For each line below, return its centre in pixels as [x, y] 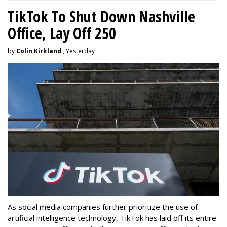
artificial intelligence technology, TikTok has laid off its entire [112, 218]
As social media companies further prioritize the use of [103, 206]
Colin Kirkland [39, 51]
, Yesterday [78, 51]
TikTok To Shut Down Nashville [101, 17]
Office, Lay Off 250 [62, 33]
